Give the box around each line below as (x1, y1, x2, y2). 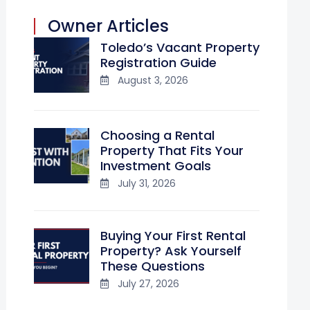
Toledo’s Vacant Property (100, 39, 259, 56)
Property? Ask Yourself (100, 242, 241, 259)
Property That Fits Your (100, 142, 244, 159)
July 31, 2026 (118, 176, 176, 190)
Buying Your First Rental (100, 227, 246, 244)
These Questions (100, 257, 205, 275)
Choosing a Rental (100, 127, 215, 144)
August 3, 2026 (118, 73, 188, 87)
